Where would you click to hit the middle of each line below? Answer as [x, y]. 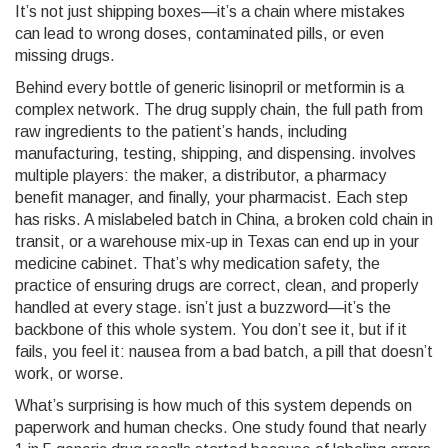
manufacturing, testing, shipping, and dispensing [183, 153]
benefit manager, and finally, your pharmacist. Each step [211, 197]
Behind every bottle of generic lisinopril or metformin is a [209, 87]
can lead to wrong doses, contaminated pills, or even [199, 33]
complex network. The [95, 109]
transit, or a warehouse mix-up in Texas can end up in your [217, 241]
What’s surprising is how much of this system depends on [213, 405]
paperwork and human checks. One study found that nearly [220, 427]
